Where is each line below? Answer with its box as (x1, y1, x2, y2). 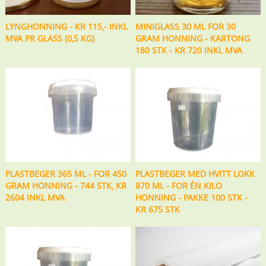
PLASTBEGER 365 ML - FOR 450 (5, 167, 126, 179)
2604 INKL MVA (5, 191, 65, 203)
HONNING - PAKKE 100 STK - (135, 191, 248, 203)
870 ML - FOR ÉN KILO (135, 179, 223, 191)
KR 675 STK (135, 203, 180, 215)
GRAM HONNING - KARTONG (135, 32, 251, 44)
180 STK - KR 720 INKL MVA (135, 44, 243, 56)
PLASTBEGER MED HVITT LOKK (135, 167, 255, 179)
